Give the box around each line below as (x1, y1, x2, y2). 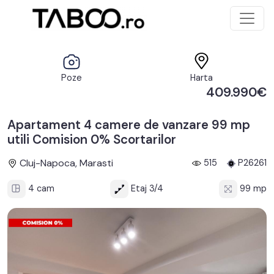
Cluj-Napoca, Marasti (17, 157, 113, 169)
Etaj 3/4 (128, 182, 163, 194)
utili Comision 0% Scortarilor (7, 131, 176, 147)
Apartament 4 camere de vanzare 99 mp (7, 117, 250, 133)
